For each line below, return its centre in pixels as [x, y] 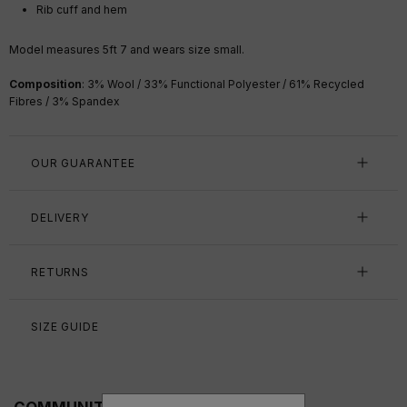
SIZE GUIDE [65, 326]
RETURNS [60, 272]
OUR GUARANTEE [83, 163]
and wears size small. [187, 49]
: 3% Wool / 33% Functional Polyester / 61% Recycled [223, 84]
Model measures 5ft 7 [69, 49]
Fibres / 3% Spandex [65, 101]
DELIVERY [60, 217]
